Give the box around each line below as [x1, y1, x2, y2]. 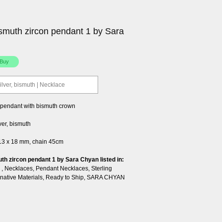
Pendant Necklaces [36, 165, 88, 172]
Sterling [91, 165, 112, 172]
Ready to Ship [46, 173, 84, 181]
